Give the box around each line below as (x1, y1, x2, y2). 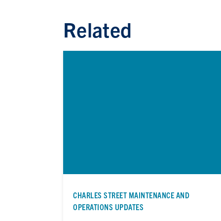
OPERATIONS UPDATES (73, 201, 144, 212)
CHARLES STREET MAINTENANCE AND (73, 189, 189, 200)
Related (63, 16, 132, 42)
